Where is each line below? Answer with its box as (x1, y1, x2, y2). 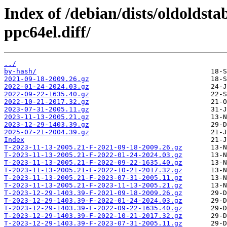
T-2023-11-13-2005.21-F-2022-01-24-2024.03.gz (4, 151, 182, 159)
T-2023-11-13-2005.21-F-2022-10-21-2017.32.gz (4, 166, 182, 174)
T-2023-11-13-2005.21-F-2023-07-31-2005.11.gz (4, 174, 182, 182)
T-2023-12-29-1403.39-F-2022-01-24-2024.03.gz (4, 197, 182, 205)
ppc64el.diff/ (4, 23, 91, 41)
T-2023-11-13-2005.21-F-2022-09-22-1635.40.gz (4, 159, 182, 167)
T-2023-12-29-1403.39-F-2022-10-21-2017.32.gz (4, 212, 182, 220)
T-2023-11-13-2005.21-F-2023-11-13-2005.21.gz (4, 181, 182, 190)
